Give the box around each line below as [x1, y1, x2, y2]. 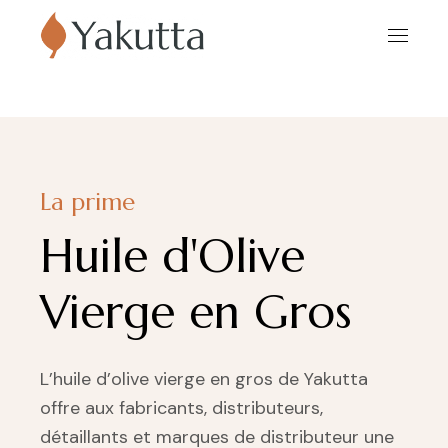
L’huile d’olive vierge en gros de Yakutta [40, 367, 368, 391]
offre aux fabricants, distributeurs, [40, 396, 323, 420]
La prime [40, 187, 135, 217]
